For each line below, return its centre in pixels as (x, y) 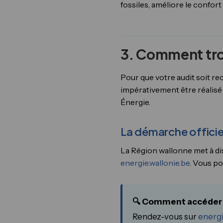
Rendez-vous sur (165, 217)
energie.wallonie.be (155, 163)
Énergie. (135, 102)
